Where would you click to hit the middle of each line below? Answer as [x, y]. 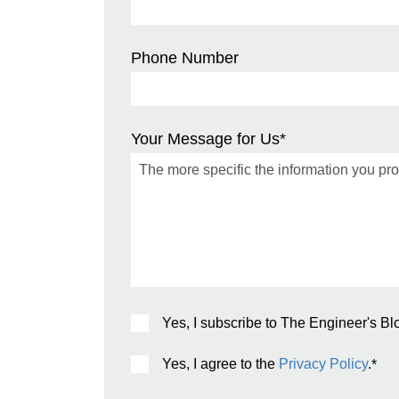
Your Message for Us [205, 138]
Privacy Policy [323, 363]
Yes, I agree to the [220, 363]
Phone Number [185, 57]
